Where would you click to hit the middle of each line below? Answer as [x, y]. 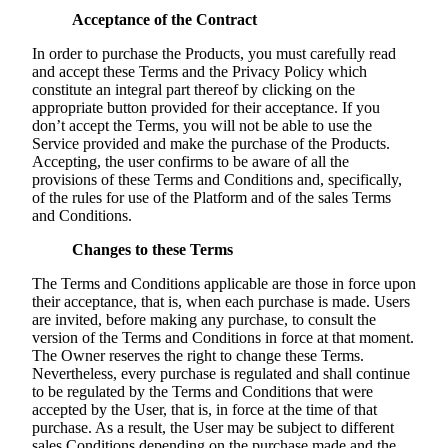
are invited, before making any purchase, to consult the [204, 320]
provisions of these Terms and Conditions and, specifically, [217, 180]
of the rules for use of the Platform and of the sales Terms [211, 198]
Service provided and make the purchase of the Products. [211, 144]
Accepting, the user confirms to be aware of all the [190, 162]
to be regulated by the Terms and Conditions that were [202, 392]
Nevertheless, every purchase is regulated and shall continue [221, 374]
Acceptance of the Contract [164, 20]
